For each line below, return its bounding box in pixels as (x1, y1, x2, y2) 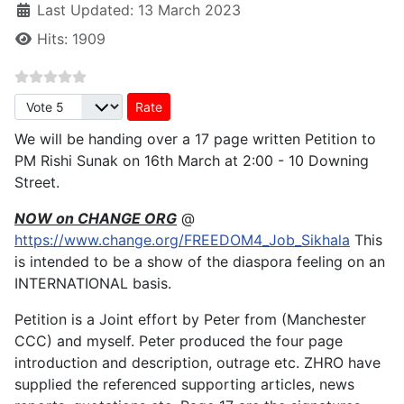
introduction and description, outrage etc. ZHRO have (14, 353, 381, 372)
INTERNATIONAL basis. (14, 274, 171, 292)
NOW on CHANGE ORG (14, 209, 177, 227)
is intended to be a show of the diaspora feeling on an (14, 252, 385, 271)
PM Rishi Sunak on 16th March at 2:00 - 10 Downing (14, 151, 369, 170)
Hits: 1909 (37, 30, 106, 48)
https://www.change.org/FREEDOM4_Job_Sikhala (14, 231, 350, 249)
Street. (14, 173, 64, 191)
